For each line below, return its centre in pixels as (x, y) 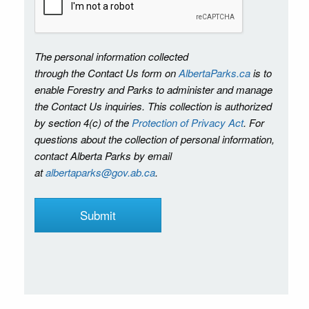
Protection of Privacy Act (188, 122)
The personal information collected (111, 56)
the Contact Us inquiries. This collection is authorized (153, 106)
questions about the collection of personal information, (154, 139)
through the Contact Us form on (107, 72)
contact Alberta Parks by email (103, 155)
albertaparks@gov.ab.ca (100, 172)
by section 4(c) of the (83, 122)
